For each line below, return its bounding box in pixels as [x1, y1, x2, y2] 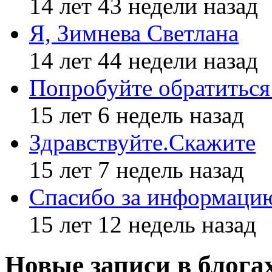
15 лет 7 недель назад [29, 156, 244, 183]
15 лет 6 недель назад [29, 101, 244, 128]
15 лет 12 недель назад [29, 211, 256, 237]
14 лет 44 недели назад [29, 47, 258, 73]
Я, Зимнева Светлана [29, 19, 239, 46]
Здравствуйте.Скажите [29, 129, 256, 155]
